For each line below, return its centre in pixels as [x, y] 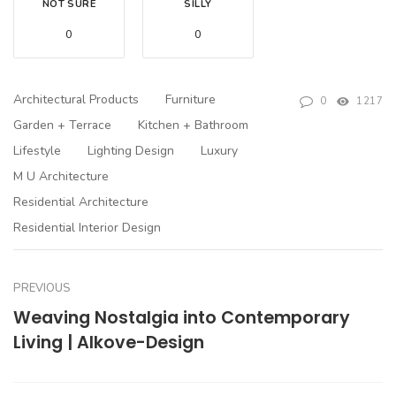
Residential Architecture [81, 202]
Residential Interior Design [87, 228]
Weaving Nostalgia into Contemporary [182, 318]
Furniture [190, 100]
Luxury [219, 151]
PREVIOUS [42, 289]
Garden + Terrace [62, 126]
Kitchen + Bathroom [193, 126]
